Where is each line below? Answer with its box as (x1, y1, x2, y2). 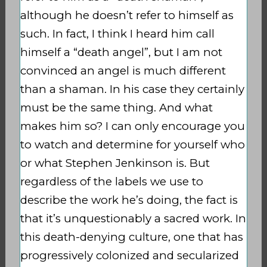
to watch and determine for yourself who (20, 137, 245, 151)
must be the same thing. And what (20, 100, 213, 114)
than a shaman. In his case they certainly (20, 82, 244, 96)
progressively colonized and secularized (20, 248, 239, 262)
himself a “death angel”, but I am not (20, 45, 222, 59)
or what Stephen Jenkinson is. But (20, 156, 210, 170)
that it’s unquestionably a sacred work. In (20, 211, 246, 225)
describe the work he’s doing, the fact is (20, 193, 238, 207)
